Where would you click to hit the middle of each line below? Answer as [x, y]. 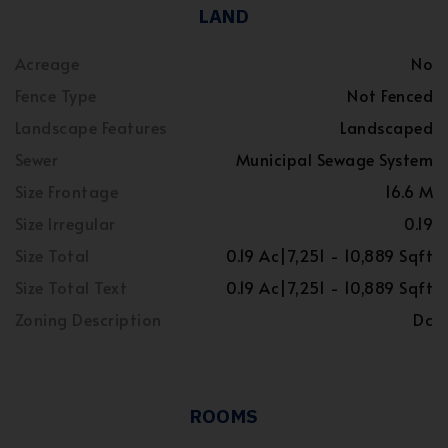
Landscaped [386, 127]
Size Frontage [67, 191]
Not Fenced [390, 95]
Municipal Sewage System [334, 159]
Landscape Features [91, 127]
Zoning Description [88, 319]
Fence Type [56, 95]
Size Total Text [71, 287]
